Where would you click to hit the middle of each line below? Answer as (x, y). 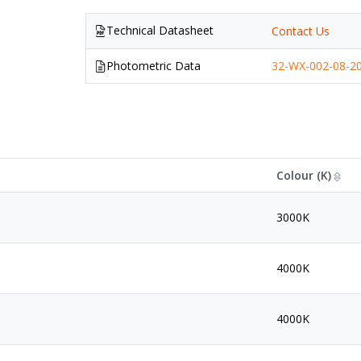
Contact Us (301, 31)
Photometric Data (154, 66)
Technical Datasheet (160, 31)
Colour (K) (304, 176)
